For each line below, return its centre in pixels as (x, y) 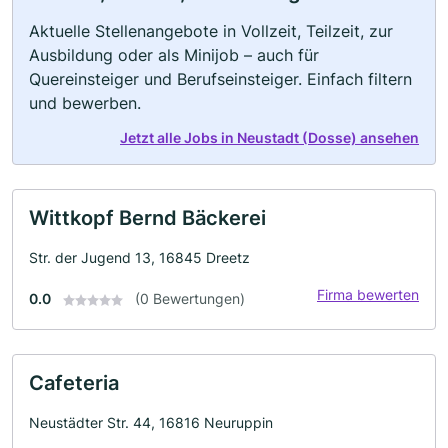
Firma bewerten (368, 294)
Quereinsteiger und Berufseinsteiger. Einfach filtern (220, 79)
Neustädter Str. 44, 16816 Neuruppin (151, 422)
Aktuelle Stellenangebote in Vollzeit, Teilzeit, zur (211, 31)
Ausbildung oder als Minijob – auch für (174, 55)
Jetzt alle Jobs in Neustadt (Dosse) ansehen (269, 137)
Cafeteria (74, 383)
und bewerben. (85, 103)
